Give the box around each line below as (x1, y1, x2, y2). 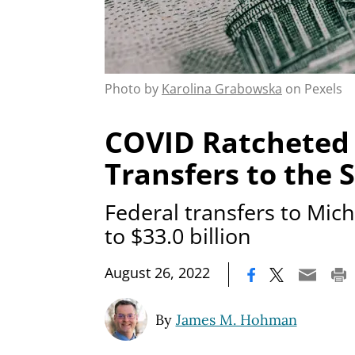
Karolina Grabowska (162, 79, 282, 97)
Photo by (105, 79, 162, 97)
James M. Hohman (175, 311, 297, 330)
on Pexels (282, 79, 342, 97)
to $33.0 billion (105, 221, 251, 251)
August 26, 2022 (105, 263, 210, 283)
